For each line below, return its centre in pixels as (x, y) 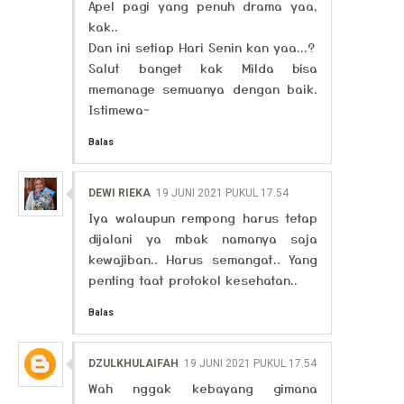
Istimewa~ (119, 109)
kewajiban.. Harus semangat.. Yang (203, 259)
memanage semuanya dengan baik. (203, 88)
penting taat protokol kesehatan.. (193, 280)
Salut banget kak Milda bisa (203, 68)
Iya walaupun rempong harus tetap (203, 217)
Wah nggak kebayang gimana (203, 388)
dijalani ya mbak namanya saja (203, 238)
